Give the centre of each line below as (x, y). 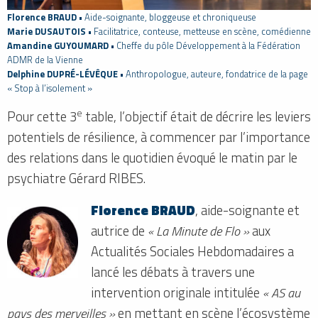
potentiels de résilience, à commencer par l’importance (159, 137)
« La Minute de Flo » (199, 230)
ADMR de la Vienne (45, 59)
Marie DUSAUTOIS (46, 31)
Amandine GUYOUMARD (58, 45)
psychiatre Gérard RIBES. (76, 178)
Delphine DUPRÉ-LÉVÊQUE (62, 73)
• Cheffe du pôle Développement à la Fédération (204, 45)
